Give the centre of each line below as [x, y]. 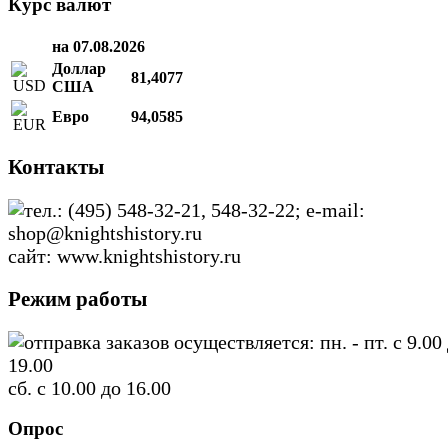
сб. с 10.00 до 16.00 [89, 387]
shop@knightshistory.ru [105, 233]
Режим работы [77, 298]
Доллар [79, 68]
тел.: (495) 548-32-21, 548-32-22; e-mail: [194, 210]
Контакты [56, 167]
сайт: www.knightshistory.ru [124, 256]
